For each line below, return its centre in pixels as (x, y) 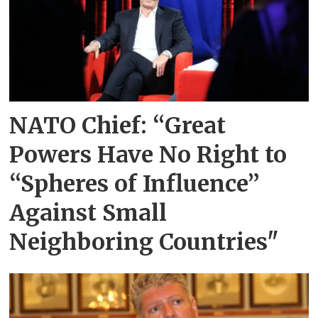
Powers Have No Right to (148, 155)
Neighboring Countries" (144, 242)
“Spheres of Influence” (135, 184)
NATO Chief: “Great (118, 126)
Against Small (88, 213)
